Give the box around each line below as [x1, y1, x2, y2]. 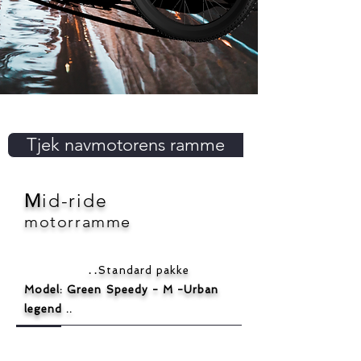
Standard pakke [98, 264, 189, 276]
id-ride [41, 190, 108, 212]
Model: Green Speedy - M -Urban [24, 284, 219, 296]
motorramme [24, 212, 131, 231]
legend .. [24, 303, 73, 315]
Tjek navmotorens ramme [27, 134, 225, 156]
